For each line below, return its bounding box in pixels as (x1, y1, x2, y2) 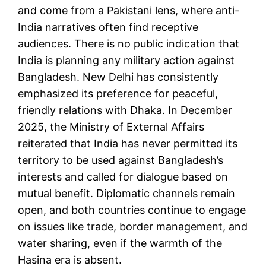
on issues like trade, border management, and (18, 220, 248, 233)
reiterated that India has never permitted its (18, 137, 237, 150)
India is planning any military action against (18, 53, 235, 66)
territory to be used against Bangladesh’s (18, 153, 223, 166)
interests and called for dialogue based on (18, 170, 228, 183)
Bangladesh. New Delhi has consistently (18, 70, 218, 83)
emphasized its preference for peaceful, (18, 87, 218, 100)
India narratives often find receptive (18, 20, 198, 33)
